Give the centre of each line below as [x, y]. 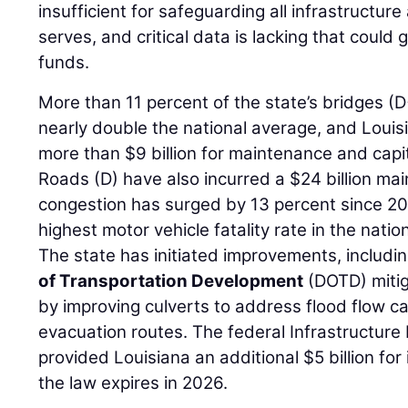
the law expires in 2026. [133, 383]
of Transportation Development [171, 281]
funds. [64, 63]
